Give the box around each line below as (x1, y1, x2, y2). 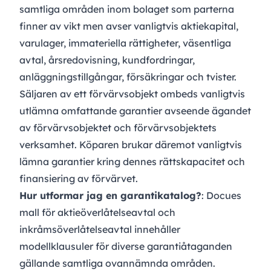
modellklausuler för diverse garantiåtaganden (19, 240, 232, 253)
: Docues (201, 189, 241, 202)
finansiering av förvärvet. (19, 172, 138, 185)
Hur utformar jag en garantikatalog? (19, 189, 201, 202)
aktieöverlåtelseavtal (57, 206, 155, 219)
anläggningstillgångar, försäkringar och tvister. (19, 71, 237, 83)
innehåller (132, 223, 180, 236)
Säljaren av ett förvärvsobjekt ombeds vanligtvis (19, 88, 245, 100)
